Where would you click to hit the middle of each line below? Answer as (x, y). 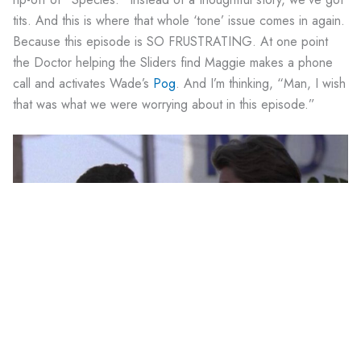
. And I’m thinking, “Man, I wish (261, 83)
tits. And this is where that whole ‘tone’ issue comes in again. (179, 20)
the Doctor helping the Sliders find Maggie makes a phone (173, 62)
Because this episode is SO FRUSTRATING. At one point (170, 41)
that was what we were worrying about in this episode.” (164, 104)
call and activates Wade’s (83, 83)
